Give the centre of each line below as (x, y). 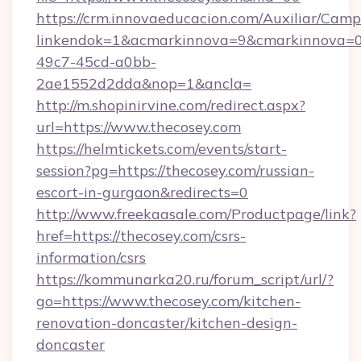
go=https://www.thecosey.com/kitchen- (168, 301)
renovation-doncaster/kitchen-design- (167, 323)
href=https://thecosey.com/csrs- (141, 236)
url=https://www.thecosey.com (139, 127)
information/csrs (91, 257)
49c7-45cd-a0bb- (96, 62)
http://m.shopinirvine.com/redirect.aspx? (171, 105)
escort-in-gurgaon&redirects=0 (142, 192)
